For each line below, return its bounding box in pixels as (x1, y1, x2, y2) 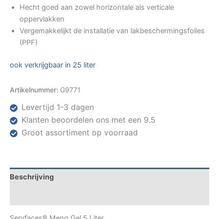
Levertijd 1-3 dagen (22, 102, 94, 112)
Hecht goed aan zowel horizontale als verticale (20, 3, 174, 12)
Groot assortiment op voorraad (22, 128, 138, 138)
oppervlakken (20, 15, 65, 24)
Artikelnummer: (10, 86, 60, 94)
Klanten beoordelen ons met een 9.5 (22, 115, 155, 125)
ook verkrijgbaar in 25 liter (10, 61, 95, 70)
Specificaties (10, 191, 56, 200)
